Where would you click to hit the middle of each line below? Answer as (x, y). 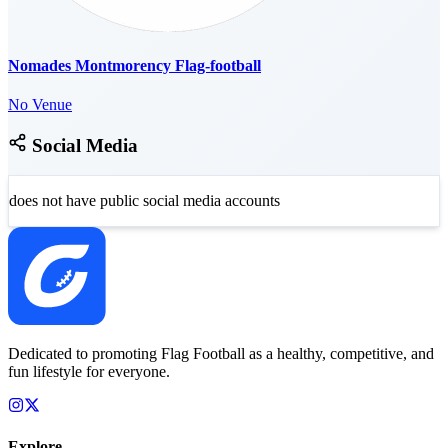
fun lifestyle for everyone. (89, 372)
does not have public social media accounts (144, 201)
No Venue (40, 105)
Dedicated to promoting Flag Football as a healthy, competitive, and (221, 354)
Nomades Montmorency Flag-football (134, 65)
